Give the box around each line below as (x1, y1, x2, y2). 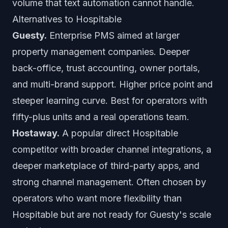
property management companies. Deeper (12, 46, 190, 57)
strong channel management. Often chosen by (12, 177, 206, 187)
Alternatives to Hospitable (12, 14, 122, 24)
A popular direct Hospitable (60, 128, 178, 138)
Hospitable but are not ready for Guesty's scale (12, 209, 211, 220)
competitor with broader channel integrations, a (12, 144, 211, 155)
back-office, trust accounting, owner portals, (12, 63, 200, 73)
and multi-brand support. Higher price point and (12, 79, 213, 90)
